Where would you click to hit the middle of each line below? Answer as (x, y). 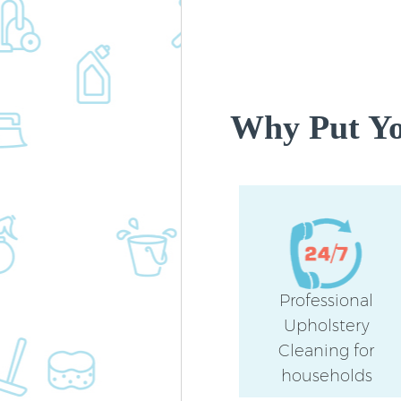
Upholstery (326, 326)
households (326, 376)
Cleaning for (327, 351)
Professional (327, 301)
